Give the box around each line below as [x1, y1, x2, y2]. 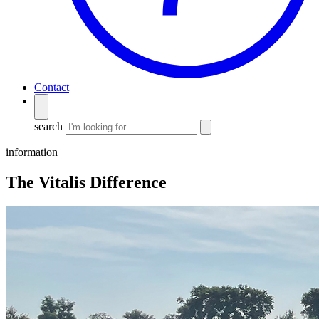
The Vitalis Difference [6, 173, 167, 192]
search [34, 120, 63, 133]
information [6, 146, 58, 159]
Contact [34, 81, 69, 94]
